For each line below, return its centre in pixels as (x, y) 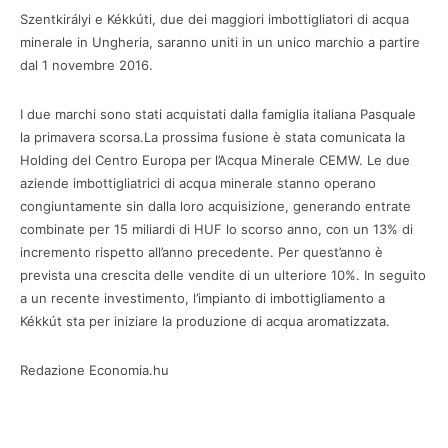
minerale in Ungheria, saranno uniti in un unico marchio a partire (220, 42)
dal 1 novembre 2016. (86, 65)
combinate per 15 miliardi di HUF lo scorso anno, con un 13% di (216, 229)
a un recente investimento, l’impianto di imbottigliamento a (202, 298)
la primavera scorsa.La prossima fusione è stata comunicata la (212, 137)
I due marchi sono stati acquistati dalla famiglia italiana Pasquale (218, 114)
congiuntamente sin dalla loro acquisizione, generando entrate (215, 206)
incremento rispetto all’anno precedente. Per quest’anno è (201, 252)
